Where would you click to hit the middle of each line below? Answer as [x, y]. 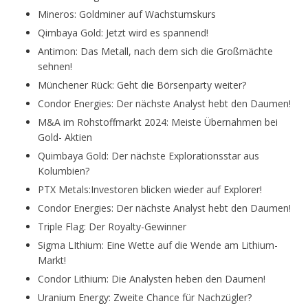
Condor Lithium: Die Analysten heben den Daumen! [152, 279]
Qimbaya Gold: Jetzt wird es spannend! [123, 33]
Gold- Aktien [65, 137]
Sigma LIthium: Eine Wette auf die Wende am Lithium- [158, 245]
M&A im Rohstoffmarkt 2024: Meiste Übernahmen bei [158, 122]
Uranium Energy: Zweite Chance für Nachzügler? [145, 298]
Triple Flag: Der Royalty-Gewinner [112, 227]
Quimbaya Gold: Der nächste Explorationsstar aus [148, 156]
